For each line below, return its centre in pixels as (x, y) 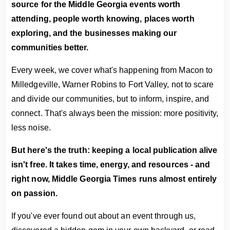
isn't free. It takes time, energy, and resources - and (111, 165)
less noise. (31, 128)
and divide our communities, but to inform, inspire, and (110, 99)
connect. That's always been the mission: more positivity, (115, 113)
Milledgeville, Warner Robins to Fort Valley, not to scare (113, 84)
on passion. (34, 193)
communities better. (50, 47)
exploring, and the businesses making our (94, 33)
